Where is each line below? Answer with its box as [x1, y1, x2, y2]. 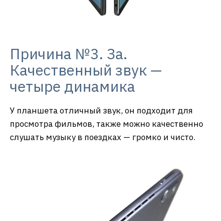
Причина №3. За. [10, 44, 127, 64]
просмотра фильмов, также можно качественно [10, 118, 203, 130]
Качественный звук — [10, 60, 162, 80]
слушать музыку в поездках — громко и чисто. [10, 132, 195, 143]
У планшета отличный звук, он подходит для [10, 105, 193, 116]
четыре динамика [10, 76, 135, 96]
